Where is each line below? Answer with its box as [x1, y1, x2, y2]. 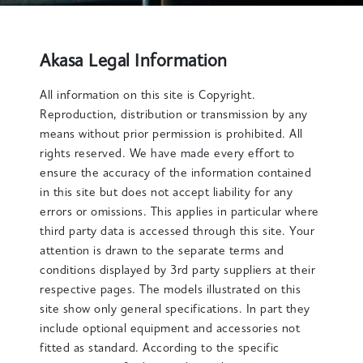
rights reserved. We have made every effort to [40, 148, 295, 160]
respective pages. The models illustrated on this [40, 284, 301, 297]
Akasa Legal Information [40, 53, 228, 70]
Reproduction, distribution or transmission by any [40, 109, 308, 122]
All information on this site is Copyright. [40, 90, 256, 102]
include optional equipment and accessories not [40, 323, 301, 335]
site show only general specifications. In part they [40, 304, 310, 316]
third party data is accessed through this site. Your [40, 226, 315, 238]
